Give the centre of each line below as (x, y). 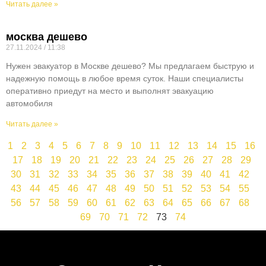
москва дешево (47, 37)
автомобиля (29, 103)
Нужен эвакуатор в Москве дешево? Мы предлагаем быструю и (130, 66)
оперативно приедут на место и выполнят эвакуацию (110, 91)
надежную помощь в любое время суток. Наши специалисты (125, 78)
